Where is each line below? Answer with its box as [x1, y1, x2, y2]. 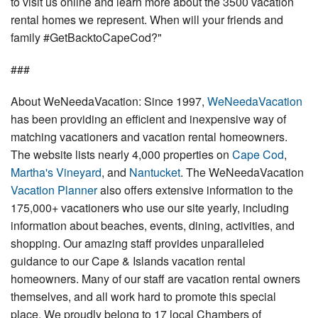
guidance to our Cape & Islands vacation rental [11, 253, 246, 270]
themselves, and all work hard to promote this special [11, 288, 276, 305]
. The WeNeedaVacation [180, 164, 304, 181]
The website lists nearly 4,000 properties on [11, 146, 232, 163]
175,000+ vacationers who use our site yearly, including [11, 199, 289, 216]
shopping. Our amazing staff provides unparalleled [11, 235, 264, 252]
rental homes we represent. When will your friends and [11, 11, 283, 28]
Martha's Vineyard [11, 164, 102, 181]
